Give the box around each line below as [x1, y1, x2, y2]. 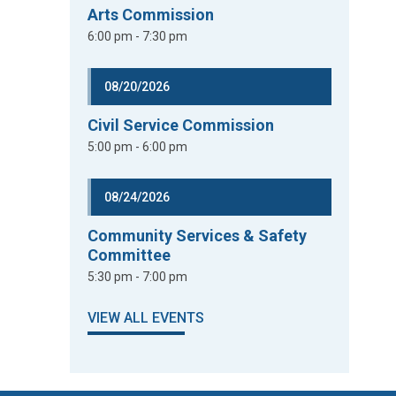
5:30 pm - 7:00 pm [88, 270, 188, 284]
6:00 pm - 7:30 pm [88, 29, 188, 43]
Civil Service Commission [88, 116, 275, 134]
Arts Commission [88, 5, 215, 24]
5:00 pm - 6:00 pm [88, 140, 188, 154]
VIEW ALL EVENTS [88, 309, 205, 326]
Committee [88, 246, 171, 264]
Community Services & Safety [88, 226, 308, 245]
